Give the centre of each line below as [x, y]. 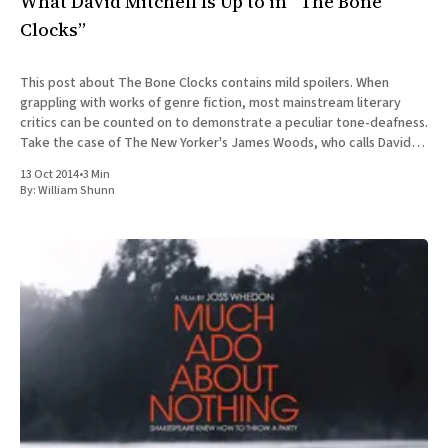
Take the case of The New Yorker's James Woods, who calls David [215, 143]
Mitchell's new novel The [93, 163]
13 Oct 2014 [49, 175]
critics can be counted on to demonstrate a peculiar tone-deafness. [224, 123]
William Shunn [76, 191]
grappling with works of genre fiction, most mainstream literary [210, 103]
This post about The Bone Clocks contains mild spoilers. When [188, 83]
